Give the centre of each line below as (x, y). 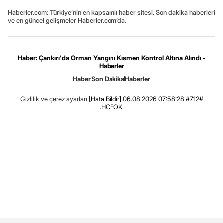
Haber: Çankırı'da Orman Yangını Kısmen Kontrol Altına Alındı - (111, 58)
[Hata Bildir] (105, 99)
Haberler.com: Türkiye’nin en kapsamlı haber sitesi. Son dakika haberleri (111, 13)
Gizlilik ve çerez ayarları (54, 99)
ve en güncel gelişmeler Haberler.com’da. (67, 21)
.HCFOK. (111, 107)
